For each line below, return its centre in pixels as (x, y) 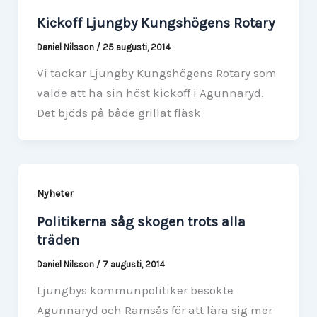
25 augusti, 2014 (136, 47)
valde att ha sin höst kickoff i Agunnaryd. (150, 92)
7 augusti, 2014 (133, 265)
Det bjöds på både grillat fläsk (119, 112)
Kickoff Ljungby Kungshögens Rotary (155, 23)
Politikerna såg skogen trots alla (141, 222)
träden (58, 241)
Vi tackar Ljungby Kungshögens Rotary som (156, 73)
